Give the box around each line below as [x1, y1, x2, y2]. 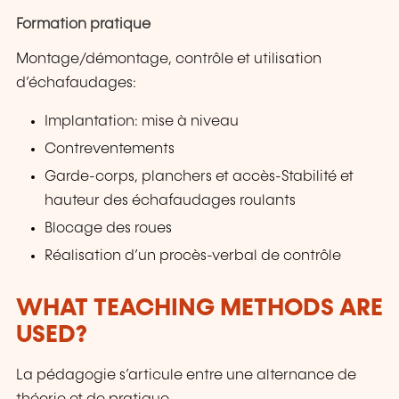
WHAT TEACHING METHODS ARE [16, 297, 383, 322]
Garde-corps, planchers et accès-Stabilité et [45, 169, 354, 185]
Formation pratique [16, 16, 151, 32]
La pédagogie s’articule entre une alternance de [16, 367, 356, 383]
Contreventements [45, 142, 175, 158]
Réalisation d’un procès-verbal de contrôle [45, 248, 342, 265]
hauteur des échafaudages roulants [45, 193, 297, 209]
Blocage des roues [45, 221, 173, 237]
